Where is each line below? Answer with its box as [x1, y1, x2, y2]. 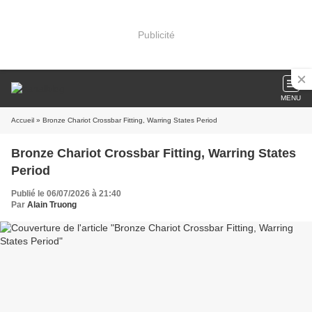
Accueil [11, 116, 34, 124]
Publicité [137, 29, 175, 40]
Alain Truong [27, 200, 77, 210]
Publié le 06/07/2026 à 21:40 [11, 189, 121, 198]
